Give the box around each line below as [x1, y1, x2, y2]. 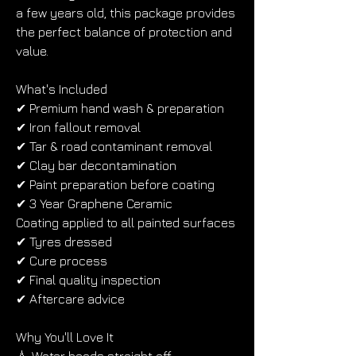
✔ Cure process [16, 253, 107, 268]
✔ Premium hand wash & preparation [16, 101, 224, 115]
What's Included [16, 82, 107, 96]
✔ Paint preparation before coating [16, 177, 215, 192]
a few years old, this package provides [16, 6, 238, 20]
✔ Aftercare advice [16, 292, 125, 306]
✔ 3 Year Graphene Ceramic [16, 196, 176, 211]
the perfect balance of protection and [16, 25, 235, 39]
